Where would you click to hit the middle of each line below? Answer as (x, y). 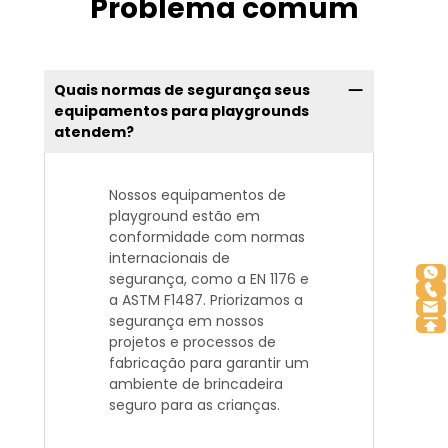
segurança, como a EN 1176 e (209, 278)
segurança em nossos (186, 320)
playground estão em (184, 215)
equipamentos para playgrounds (181, 110)
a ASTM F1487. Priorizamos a (206, 299)
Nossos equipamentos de (197, 194)
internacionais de (169, 257)
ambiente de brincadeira (196, 383)
